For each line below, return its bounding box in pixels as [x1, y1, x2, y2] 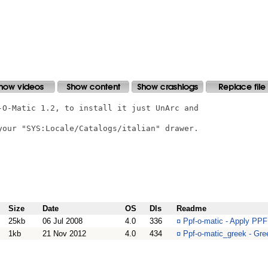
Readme [176, 204, 206, 213]
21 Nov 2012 [42, 229, 86, 238]
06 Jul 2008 [42, 217, 83, 226]
